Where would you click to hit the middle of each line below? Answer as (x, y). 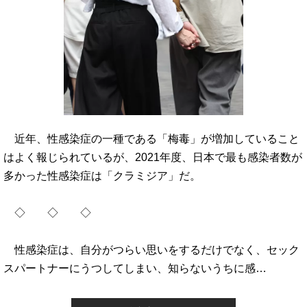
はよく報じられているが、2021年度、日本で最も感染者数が (153, 157)
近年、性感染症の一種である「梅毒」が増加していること (151, 138)
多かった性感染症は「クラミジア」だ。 (102, 175)
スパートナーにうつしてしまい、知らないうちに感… (135, 268)
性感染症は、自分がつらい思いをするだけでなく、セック (151, 249)
